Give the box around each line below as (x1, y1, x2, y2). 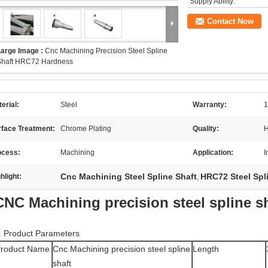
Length (193, 244, 219, 254)
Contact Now (207, 17, 254, 26)
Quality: (193, 124, 219, 133)
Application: (193, 148, 233, 157)
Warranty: (193, 100, 227, 109)
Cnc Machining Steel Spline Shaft (60, 172, 197, 181)
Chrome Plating (60, 124, 111, 133)
